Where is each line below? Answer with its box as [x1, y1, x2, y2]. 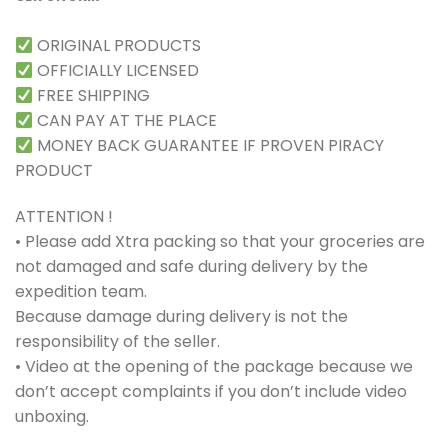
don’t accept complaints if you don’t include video [15, 379, 407, 403]
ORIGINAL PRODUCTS [33, 34, 202, 58]
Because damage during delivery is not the [15, 304, 348, 328]
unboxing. [15, 404, 89, 428]
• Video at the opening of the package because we [15, 354, 413, 378]
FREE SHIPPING [33, 84, 151, 108]
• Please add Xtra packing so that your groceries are [15, 229, 425, 253]
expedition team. [15, 279, 147, 303]
